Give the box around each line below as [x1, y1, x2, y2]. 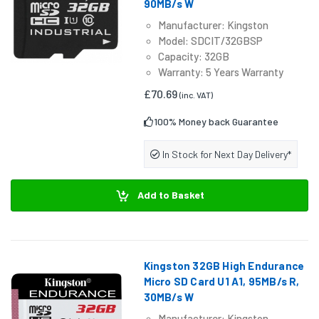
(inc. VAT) [179, 90, 213, 100]
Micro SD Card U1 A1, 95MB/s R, [143, 274, 300, 288]
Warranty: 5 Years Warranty [157, 66, 283, 79]
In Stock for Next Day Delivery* [159, 148, 291, 161]
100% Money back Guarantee [153, 115, 278, 128]
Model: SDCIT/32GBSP [157, 34, 263, 48]
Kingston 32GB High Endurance [143, 258, 305, 272]
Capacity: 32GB [157, 50, 229, 63]
